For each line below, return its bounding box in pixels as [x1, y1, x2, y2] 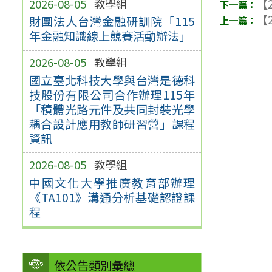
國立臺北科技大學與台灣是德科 [29, 71, 195, 89]
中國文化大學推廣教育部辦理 [29, 174, 195, 191]
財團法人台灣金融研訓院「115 [29, 13, 195, 30]
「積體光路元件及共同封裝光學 [29, 100, 195, 118]
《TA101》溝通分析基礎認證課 [29, 188, 195, 206]
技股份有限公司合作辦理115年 [29, 86, 195, 103]
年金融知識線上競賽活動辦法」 [29, 27, 191, 45]
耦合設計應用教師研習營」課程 [29, 115, 195, 132]
